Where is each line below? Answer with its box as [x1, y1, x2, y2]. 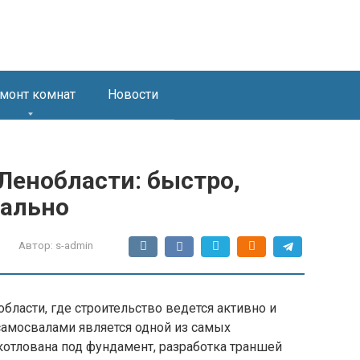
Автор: [18, 239, 53, 252]
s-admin [55, 239, 93, 252]
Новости [108, 87, 158, 102]
